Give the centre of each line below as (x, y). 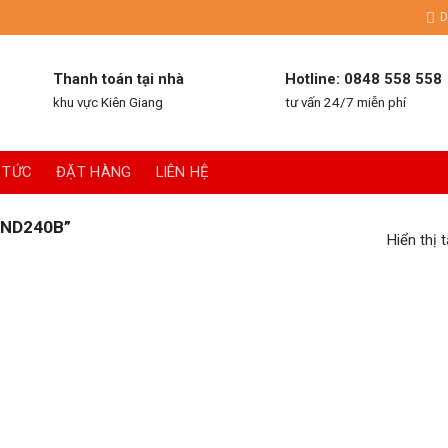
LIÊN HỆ (182, 172)
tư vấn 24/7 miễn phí (345, 102)
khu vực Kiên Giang (107, 102)
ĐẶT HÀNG (94, 172)
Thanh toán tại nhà (118, 78)
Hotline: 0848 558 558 (363, 78)
